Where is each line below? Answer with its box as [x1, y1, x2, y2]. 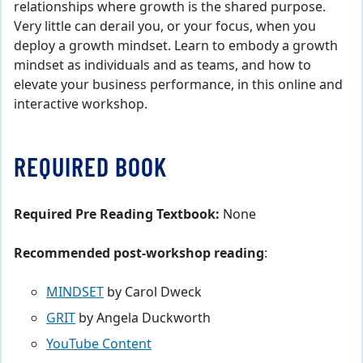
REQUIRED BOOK [14, 150, 167, 181]
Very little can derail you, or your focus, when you [14, 16, 316, 36]
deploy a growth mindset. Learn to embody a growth [14, 36, 338, 56]
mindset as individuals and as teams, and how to [14, 55, 311, 75]
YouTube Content [46, 334, 152, 354]
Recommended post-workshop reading [14, 243, 264, 263]
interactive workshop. [14, 94, 147, 114]
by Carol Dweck [104, 282, 202, 302]
